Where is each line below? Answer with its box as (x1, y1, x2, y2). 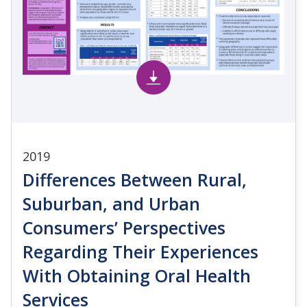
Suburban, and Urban (23, 191, 200, 215)
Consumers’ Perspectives (23, 215, 225, 239)
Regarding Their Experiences (23, 239, 258, 263)
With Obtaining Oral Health (23, 263, 251, 287)
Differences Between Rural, (23, 167, 247, 191)
